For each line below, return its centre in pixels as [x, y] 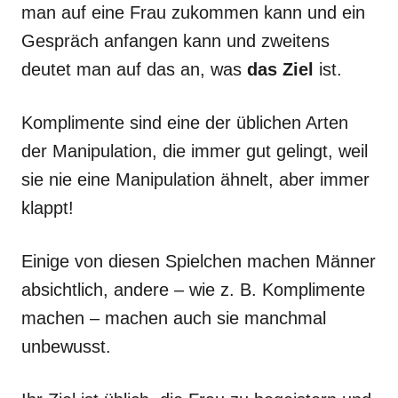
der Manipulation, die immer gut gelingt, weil [195, 151]
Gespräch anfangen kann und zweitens [175, 41]
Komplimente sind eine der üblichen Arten [185, 123]
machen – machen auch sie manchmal [174, 318]
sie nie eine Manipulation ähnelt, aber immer [195, 179]
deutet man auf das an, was [131, 69]
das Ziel [280, 69]
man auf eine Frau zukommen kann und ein [193, 12]
